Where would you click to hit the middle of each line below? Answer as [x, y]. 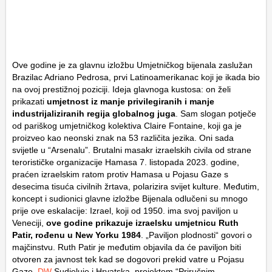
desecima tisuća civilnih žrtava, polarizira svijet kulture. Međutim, [136, 186]
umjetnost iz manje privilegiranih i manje [131, 101]
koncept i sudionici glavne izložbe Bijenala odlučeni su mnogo [130, 198]
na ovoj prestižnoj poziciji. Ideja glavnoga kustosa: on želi [121, 89]
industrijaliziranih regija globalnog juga [94, 113]
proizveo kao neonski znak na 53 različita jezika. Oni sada [123, 138]
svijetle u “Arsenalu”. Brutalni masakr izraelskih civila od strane [132, 150]
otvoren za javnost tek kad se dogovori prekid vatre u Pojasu [128, 259]
